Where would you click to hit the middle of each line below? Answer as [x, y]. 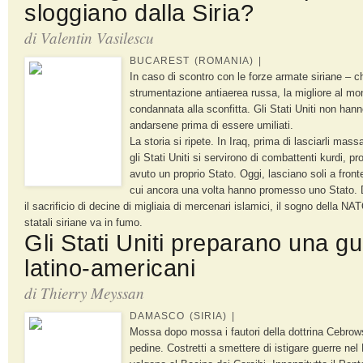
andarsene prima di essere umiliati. [211, 125]
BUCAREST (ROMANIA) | [196, 60]
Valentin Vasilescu [97, 37]
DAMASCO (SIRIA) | [182, 316]
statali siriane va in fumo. [83, 222]
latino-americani [110, 268]
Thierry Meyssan [92, 293]
